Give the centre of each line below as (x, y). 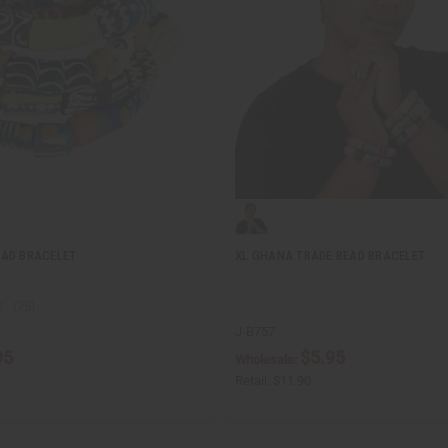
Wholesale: (267, 359)
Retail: (254, 380)
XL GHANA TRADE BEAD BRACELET (330, 255)
